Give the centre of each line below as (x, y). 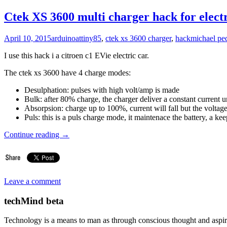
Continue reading (33, 134)
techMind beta (34, 201)
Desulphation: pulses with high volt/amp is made (102, 90)
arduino (63, 38)
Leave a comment (32, 181)
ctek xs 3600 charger (138, 38)
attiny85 (88, 38)
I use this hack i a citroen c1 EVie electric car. (77, 55)
